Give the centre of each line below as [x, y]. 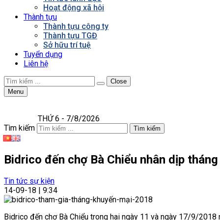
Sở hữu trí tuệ [67, 45]
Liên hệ [36, 64]
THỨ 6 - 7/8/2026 [69, 119]
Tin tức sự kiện [29, 181]
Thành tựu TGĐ [70, 36]
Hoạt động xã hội [74, 8]
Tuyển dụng [43, 54]
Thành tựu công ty [76, 26]
